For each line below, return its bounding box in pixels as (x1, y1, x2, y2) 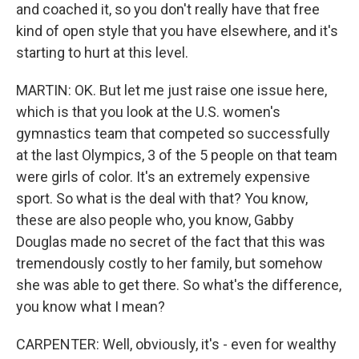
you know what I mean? (16, 298, 165, 315)
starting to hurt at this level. (16, 44, 188, 61)
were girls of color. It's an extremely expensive (16, 168, 310, 185)
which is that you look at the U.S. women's (16, 103, 280, 120)
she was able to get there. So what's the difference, (16, 276, 341, 293)
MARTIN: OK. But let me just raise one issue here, (16, 82, 327, 99)
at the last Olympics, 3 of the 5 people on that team (16, 147, 337, 163)
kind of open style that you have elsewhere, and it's (16, 22, 338, 39)
